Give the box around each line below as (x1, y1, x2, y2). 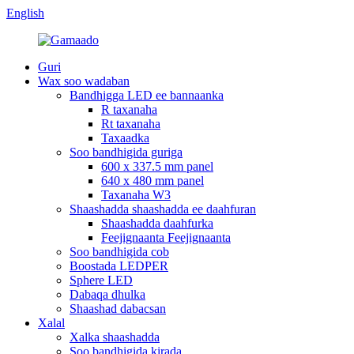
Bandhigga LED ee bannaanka (70, 88, 224, 102)
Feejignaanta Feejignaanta (101, 231, 231, 244)
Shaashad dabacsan (70, 302, 166, 315)
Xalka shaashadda (70, 330, 160, 344)
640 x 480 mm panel (101, 174, 204, 187)
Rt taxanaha (101, 117, 160, 130)
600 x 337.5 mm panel (101, 160, 213, 173)
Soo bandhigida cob (70, 245, 169, 258)
